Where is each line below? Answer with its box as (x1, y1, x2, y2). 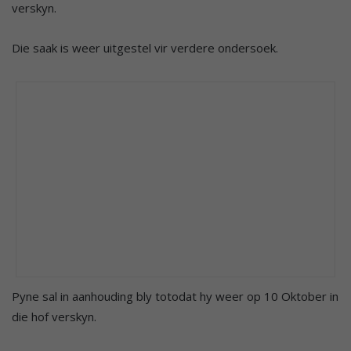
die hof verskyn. (12, 308, 96, 324)
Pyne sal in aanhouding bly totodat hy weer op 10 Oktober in (12, 288, 338, 304)
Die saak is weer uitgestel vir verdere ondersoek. (12, 39, 278, 56)
